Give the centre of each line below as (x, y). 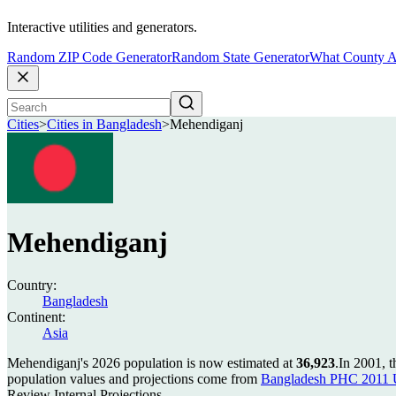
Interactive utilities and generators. (102, 27)
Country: (32, 285)
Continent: (36, 317)
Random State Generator (240, 57)
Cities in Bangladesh (104, 125)
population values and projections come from (134, 379)
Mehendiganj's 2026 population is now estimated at (152, 363)
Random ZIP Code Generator (89, 57)
